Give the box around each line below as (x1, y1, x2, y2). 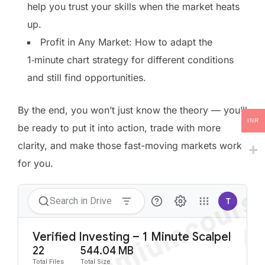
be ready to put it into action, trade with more (18, 121, 221, 134)
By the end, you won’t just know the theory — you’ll (18, 104, 247, 116)
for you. (18, 157, 53, 169)
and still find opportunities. (27, 71, 146, 83)
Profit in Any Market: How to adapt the (40, 35, 212, 48)
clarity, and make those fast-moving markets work (18, 139, 242, 151)
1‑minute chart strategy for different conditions (27, 53, 234, 66)
